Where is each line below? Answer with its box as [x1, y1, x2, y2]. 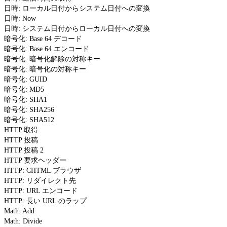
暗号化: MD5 [4, 85, 44, 93]
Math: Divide [4, 217, 42, 225]
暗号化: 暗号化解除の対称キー [4, 55, 100, 63]
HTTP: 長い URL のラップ [4, 197, 87, 205]
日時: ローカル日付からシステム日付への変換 [4, 4, 150, 12]
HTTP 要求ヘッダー [4, 156, 66, 164]
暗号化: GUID [4, 75, 47, 83]
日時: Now [4, 14, 36, 22]
